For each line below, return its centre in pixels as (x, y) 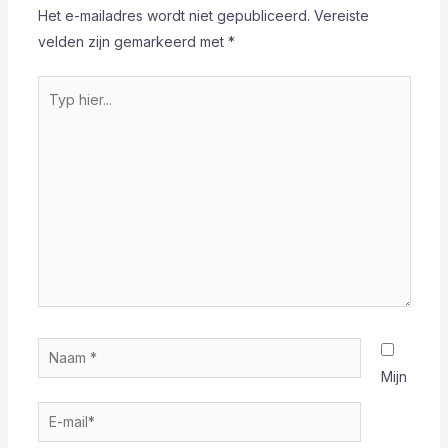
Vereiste (341, 15)
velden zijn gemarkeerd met (132, 41)
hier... (53, 113)
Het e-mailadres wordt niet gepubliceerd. (173, 15)
